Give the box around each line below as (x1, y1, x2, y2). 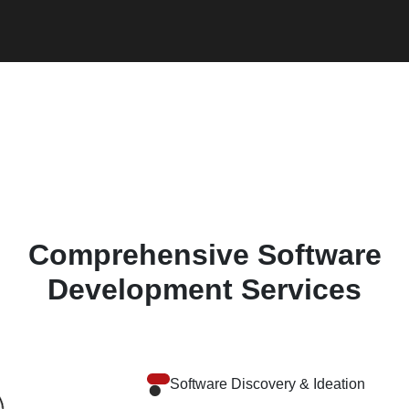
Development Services (47, 273, 362, 306)
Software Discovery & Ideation (170, 376, 365, 392)
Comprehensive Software (27, 238, 382, 271)
